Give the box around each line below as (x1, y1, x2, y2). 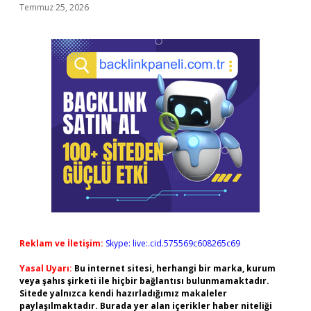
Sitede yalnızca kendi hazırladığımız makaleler (19, 287, 227, 299)
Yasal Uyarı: (19, 262, 72, 274)
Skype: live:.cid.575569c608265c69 (106, 237, 240, 249)
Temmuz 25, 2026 (19, 1, 89, 13)
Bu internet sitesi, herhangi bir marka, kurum (74, 262, 276, 274)
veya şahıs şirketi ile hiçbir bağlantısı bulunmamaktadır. (19, 275, 269, 287)
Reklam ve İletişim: (19, 237, 103, 249)
